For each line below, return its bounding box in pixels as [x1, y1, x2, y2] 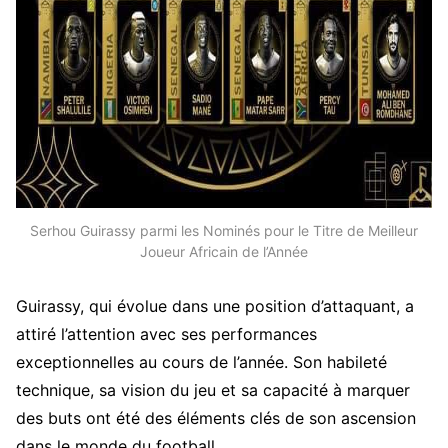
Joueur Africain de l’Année [140, 243, 308, 261]
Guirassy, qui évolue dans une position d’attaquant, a [16, 295, 414, 316]
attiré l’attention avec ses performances [16, 323, 317, 344]
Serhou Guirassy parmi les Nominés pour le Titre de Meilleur [30, 222, 418, 240]
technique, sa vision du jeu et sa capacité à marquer [16, 379, 410, 400]
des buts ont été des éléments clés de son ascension [16, 407, 416, 428]
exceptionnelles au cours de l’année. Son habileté [16, 351, 387, 372]
